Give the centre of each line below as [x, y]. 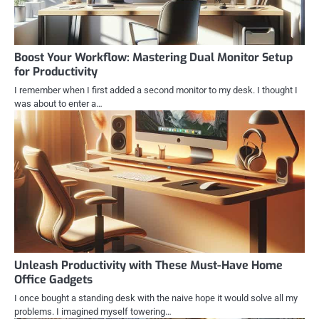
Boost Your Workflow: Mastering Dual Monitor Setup [153, 57]
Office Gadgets [53, 279]
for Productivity [56, 71]
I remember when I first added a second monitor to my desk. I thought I [156, 90]
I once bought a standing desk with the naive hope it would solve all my [156, 298]
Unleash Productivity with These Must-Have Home [148, 265]
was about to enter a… [58, 103]
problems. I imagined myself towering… [93, 311]
